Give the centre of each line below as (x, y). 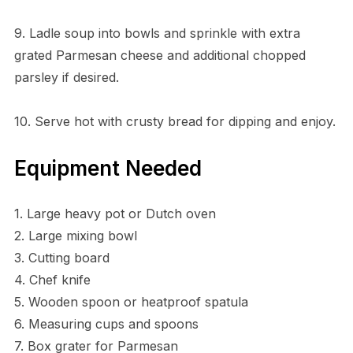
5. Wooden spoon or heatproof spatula (131, 301)
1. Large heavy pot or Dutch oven (115, 213)
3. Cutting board (61, 257)
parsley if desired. (66, 77)
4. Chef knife (52, 279)
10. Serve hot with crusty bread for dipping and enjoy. (175, 121)
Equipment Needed (108, 168)
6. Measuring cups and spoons (106, 323)
